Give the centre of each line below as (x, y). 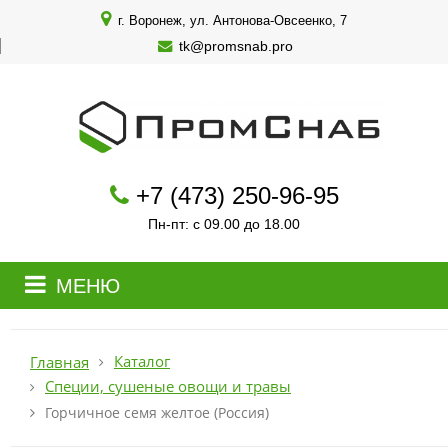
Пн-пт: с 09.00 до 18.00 (224, 224)
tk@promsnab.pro (235, 46)
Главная (59, 362)
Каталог (142, 361)
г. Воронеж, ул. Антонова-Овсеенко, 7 (230, 20)
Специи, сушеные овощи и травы (168, 386)
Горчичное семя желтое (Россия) (157, 412)
